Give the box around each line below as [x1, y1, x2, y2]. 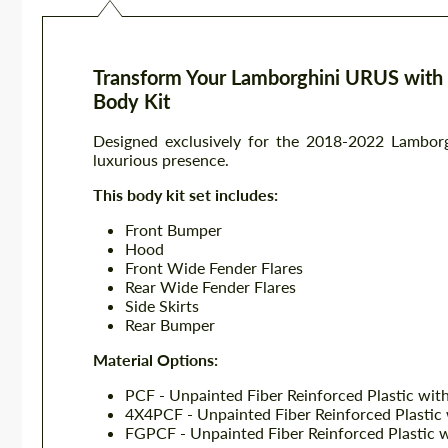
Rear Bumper [125, 315, 215, 334]
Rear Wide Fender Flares [125, 277, 296, 296]
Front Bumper [125, 220, 222, 239]
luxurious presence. [93, 150, 229, 169]
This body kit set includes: [93, 185, 278, 204]
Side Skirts [125, 296, 199, 315]
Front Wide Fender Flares [125, 258, 303, 277]
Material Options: [93, 350, 218, 369]
